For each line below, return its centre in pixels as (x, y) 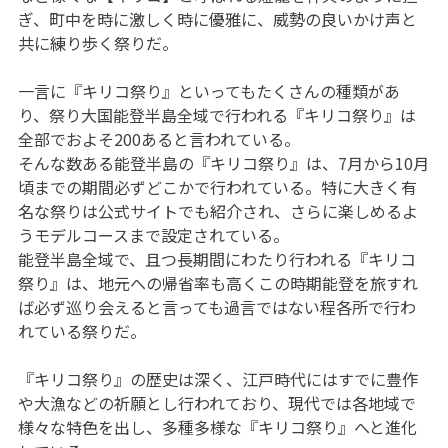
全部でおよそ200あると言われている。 (158, 138)
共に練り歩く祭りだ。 (97, 42)
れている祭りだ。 (81, 330)
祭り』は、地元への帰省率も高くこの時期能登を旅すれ (217, 282)
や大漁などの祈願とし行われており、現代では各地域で (216, 402)
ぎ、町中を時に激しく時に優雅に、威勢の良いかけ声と (217, 18)
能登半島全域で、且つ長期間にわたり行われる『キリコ (216, 258)
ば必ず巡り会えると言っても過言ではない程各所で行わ (216, 306)
